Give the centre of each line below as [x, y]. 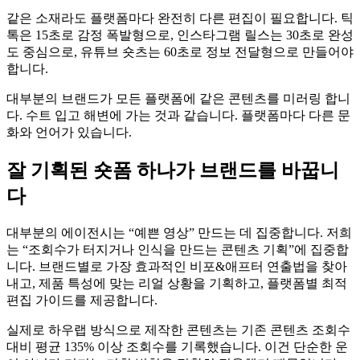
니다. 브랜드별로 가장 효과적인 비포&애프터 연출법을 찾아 [177, 266]
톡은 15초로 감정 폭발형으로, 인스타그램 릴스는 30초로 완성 [180, 35]
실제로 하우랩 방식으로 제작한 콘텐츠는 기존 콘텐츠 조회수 [178, 329]
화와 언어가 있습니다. [69, 132]
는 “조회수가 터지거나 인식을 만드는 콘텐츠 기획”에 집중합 [178, 249]
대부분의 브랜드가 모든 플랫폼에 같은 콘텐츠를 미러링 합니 [178, 98]
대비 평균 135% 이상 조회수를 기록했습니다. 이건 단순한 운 [177, 346]
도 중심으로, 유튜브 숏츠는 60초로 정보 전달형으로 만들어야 [180, 51]
